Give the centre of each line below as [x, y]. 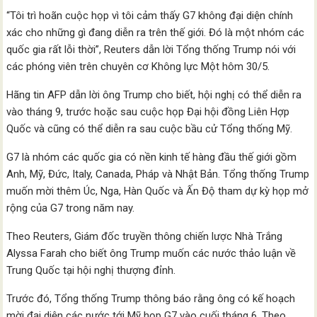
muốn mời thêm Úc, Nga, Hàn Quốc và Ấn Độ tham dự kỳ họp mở [158, 191]
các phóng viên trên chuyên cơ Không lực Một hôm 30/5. [138, 67]
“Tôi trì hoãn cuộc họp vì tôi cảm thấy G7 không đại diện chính [150, 16]
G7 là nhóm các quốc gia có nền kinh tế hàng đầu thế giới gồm [152, 157]
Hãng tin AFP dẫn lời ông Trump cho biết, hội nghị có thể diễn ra [154, 95]
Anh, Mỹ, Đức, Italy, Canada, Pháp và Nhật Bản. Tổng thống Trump [158, 174]
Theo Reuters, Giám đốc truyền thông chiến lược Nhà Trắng [145, 236]
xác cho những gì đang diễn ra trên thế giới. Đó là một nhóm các [156, 33]
